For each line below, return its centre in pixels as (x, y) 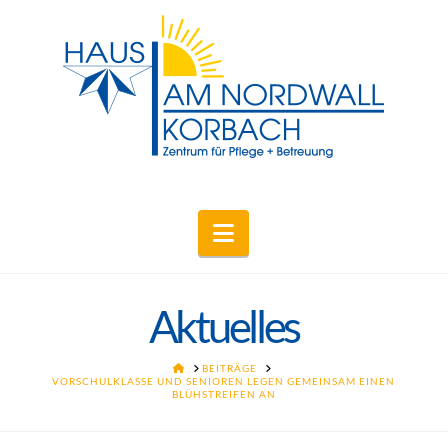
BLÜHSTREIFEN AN (223, 393)
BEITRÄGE (230, 367)
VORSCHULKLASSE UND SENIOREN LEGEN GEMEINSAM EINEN (224, 380)
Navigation (290, 231)
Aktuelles (223, 325)
